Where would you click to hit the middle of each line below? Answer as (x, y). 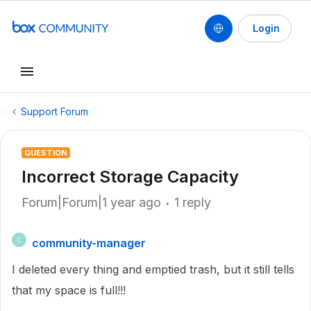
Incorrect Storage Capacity (130, 177)
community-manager (89, 243)
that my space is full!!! (69, 290)
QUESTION (46, 153)
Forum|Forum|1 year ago (91, 202)
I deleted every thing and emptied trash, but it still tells (153, 269)
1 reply (193, 202)
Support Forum (54, 111)
